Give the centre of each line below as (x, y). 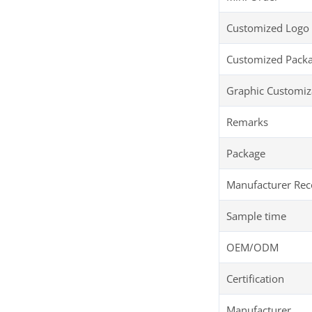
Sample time (256, 216)
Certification (255, 279)
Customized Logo (268, 28)
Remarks (247, 122)
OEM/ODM (252, 248)
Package (246, 154)
